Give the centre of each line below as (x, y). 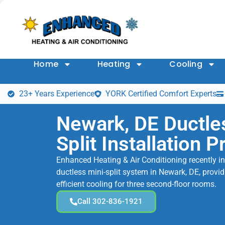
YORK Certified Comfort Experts (161, 94)
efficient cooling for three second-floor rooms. (136, 184)
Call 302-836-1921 (110, 202)
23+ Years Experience (57, 94)
